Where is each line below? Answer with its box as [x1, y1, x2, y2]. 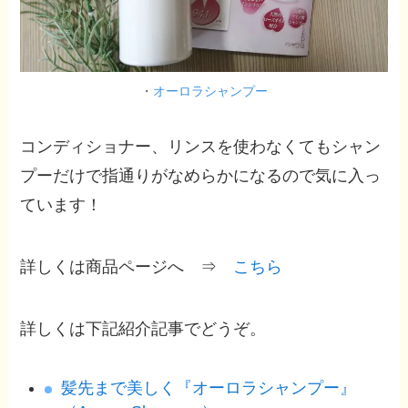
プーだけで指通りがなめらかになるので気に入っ [20, 167, 382, 186]
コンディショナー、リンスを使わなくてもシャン [20, 138, 382, 157]
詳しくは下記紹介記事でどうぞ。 [20, 320, 267, 339]
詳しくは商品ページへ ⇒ [20, 258, 234, 277]
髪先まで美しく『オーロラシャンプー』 [61, 378, 357, 397]
